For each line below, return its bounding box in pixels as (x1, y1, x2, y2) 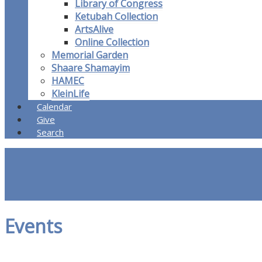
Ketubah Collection (75, 10, 158, 23)
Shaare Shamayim (51, 61, 130, 75)
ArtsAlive (75, 23, 113, 36)
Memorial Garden (51, 49, 128, 62)
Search (37, 126, 64, 139)
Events (5, 213, 62, 239)
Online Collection (75, 36, 149, 49)
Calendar (37, 101, 72, 113)
